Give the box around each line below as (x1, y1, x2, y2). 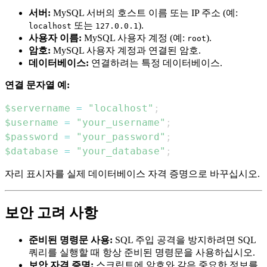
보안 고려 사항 (5, 205, 98, 221)
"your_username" (76, 117, 166, 129)
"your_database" (76, 145, 166, 157)
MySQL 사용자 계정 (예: (82, 33, 187, 44)
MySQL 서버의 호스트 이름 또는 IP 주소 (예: (51, 8, 238, 18)
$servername (5, 103, 70, 114)
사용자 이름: (29, 33, 82, 44)
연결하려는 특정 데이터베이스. (89, 58, 222, 69)
